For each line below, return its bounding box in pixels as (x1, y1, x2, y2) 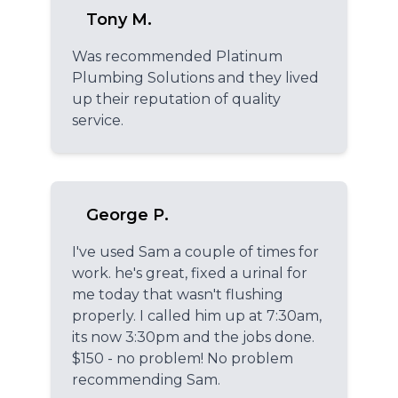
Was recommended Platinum (72, 47, 283, 65)
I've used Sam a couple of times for (72, 243, 319, 260)
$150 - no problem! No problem (72, 349, 293, 367)
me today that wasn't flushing (72, 285, 283, 303)
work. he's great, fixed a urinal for (72, 264, 307, 282)
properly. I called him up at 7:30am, (72, 306, 322, 324)
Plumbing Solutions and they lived (72, 68, 319, 86)
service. (72, 111, 123, 129)
